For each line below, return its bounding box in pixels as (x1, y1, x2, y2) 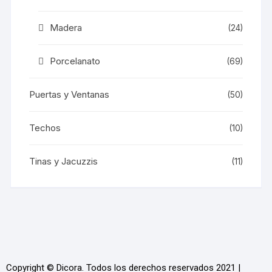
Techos (29, 122, 61, 134)
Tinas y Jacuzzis (29, 155, 98, 167)
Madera (50, 22, 83, 33)
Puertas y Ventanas (29, 89, 110, 100)
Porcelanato (50, 55, 101, 67)
